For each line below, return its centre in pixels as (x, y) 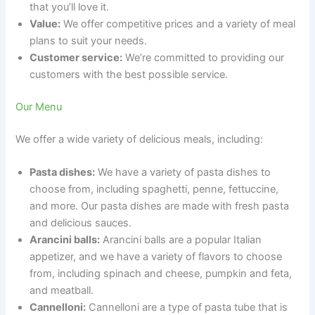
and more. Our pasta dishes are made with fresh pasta (160, 206)
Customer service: (76, 58)
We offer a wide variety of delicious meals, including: (140, 139)
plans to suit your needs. (89, 41)
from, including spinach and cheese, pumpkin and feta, (161, 274)
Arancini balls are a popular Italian (181, 240)
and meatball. (62, 291)
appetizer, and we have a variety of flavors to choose (156, 257)
